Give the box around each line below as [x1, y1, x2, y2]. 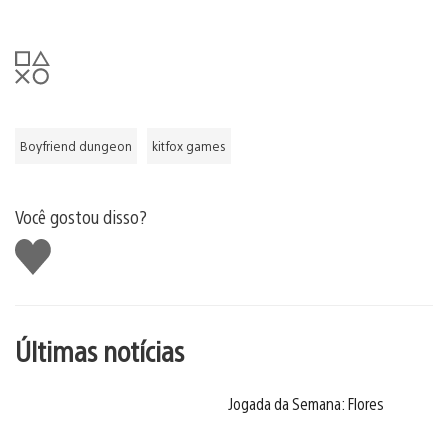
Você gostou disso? [15, 204, 147, 228]
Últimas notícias [15, 331, 184, 368]
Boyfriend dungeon [20, 137, 132, 154]
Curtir [14, 234, 59, 258]
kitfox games [152, 137, 226, 154]
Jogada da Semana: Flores [228, 392, 384, 414]
